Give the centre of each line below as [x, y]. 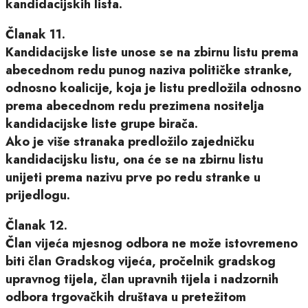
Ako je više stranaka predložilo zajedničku [130, 141]
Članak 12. [36, 225]
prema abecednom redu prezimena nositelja [135, 106]
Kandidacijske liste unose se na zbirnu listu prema [152, 52]
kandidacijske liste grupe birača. [102, 123]
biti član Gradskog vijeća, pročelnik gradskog [141, 261]
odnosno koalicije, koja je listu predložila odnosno [153, 88]
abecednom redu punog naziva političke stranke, [149, 70]
